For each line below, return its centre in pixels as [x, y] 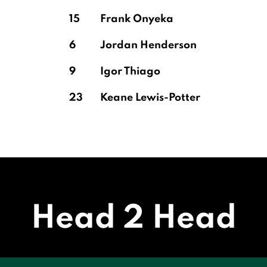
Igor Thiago [130, 72]
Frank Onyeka [137, 19]
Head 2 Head [133, 219]
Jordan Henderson [150, 45]
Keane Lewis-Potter [150, 98]
